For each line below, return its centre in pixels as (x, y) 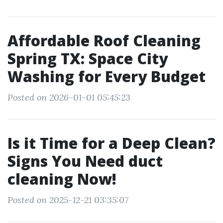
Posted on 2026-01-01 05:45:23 (69, 97)
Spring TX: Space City (88, 58)
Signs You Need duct (85, 161)
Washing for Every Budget (107, 76)
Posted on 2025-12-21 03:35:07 (68, 200)
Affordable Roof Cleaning (104, 41)
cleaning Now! (62, 179)
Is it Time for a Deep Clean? (111, 143)
